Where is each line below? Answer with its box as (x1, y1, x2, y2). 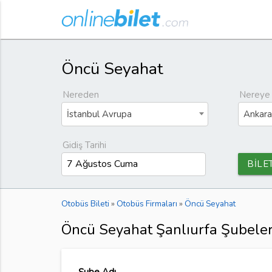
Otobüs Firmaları (116, 197, 177, 209)
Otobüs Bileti (61, 197, 109, 209)
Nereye (239, 89, 271, 101)
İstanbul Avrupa (66, 108, 132, 121)
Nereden (62, 89, 99, 101)
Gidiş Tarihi (62, 139, 106, 152)
